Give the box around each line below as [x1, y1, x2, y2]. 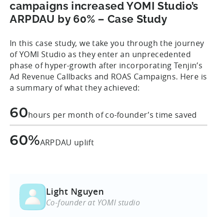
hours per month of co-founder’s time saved [28, 109, 197, 121]
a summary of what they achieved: [10, 82, 140, 93]
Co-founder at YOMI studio [46, 197, 140, 208]
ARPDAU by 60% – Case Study [10, 13, 168, 26]
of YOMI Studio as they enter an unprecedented [10, 49, 191, 60]
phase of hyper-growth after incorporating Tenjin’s [10, 60, 202, 71]
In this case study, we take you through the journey [10, 38, 204, 49]
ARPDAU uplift [40, 137, 94, 148]
